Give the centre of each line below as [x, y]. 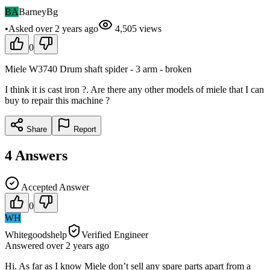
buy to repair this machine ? [57, 100]
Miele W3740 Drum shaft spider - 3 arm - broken [98, 69]
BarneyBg [38, 11]
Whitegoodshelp [36, 234]
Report [84, 129]
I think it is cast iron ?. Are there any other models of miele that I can [134, 89]
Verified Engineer [115, 234]
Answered [26, 245]
